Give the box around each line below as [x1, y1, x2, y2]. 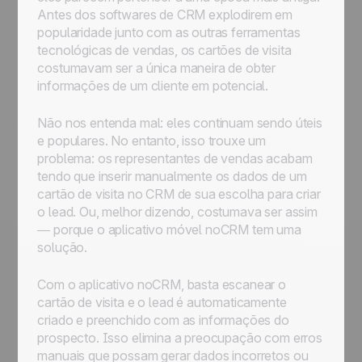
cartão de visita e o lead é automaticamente [37, 294, 287, 310]
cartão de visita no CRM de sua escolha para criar [37, 186, 321, 202]
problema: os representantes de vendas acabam [37, 150, 313, 166]
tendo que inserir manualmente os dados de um [37, 168, 307, 184]
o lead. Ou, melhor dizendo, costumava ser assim [37, 204, 318, 220]
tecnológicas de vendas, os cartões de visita [37, 42, 292, 58]
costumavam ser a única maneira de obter [37, 60, 276, 76]
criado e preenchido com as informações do [37, 312, 289, 328]
